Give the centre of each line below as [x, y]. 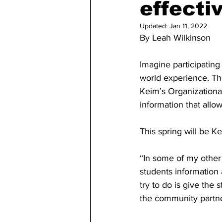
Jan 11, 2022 [188, 26]
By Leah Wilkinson [176, 38]
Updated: [155, 26]
